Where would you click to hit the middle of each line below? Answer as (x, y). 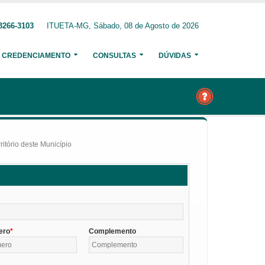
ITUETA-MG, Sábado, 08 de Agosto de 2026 (123, 26)
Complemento (113, 231)
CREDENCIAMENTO (36, 56)
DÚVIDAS (175, 56)
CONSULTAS (114, 56)
